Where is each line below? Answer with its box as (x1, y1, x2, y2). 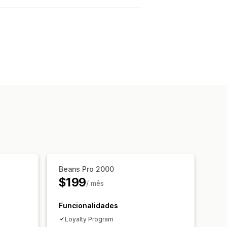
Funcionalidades (59, 201, 118, 210)
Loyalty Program (65, 215, 113, 223)
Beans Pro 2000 (59, 164, 114, 173)
